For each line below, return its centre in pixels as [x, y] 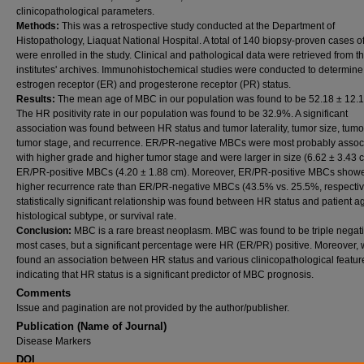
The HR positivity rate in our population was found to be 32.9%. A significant [182, 114]
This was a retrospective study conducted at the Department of [198, 26]
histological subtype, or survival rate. [96, 216]
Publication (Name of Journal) [91, 326]
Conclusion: [45, 231]
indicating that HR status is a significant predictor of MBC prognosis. [165, 275]
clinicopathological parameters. [85, 11]
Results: [37, 99]
